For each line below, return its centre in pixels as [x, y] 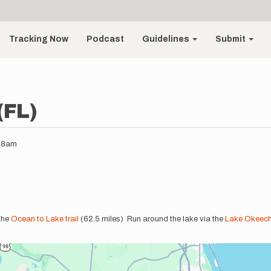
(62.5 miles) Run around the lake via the [152, 219]
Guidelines [167, 39]
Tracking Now [39, 39]
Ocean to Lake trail [45, 219]
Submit [232, 39]
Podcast [106, 39]
